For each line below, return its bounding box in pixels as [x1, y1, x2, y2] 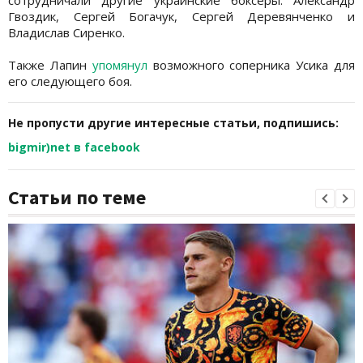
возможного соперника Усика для [147, 56, 356, 73]
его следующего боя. [8, 72, 132, 89]
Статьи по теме [8, 184, 146, 210]
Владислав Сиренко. [8, 23, 125, 41]
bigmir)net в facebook [8, 139, 140, 155]
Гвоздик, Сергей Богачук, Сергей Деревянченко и [8, 7, 355, 24]
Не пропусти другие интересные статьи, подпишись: [8, 114, 339, 130]
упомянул [92, 56, 147, 73]
